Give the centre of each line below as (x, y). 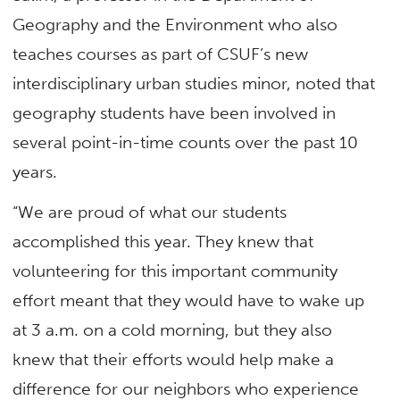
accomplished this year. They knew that (163, 241)
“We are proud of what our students (150, 212)
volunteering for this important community (175, 271)
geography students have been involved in (175, 112)
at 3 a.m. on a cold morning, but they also (173, 329)
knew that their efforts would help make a (174, 359)
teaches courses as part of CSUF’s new (161, 54)
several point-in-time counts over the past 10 (186, 142)
